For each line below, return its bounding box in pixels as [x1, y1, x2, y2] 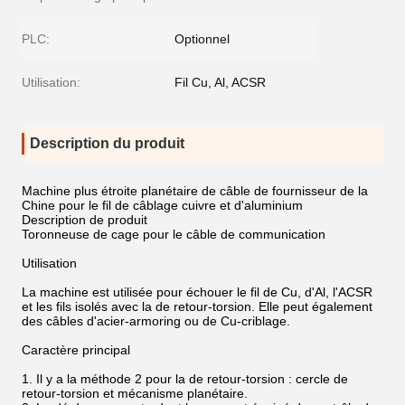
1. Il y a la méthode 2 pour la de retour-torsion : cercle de [22, 372, 348, 386]
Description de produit [22, 212, 147, 227]
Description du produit [30, 136, 184, 151]
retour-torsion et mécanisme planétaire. [22, 386, 248, 400]
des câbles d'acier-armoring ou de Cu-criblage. [22, 314, 290, 328]
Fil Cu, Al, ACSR [174, 75, 266, 89]
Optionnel [174, 32, 230, 46]
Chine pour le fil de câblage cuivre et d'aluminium [22, 198, 303, 212]
